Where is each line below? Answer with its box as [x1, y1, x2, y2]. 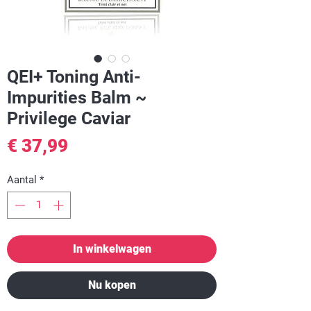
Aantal [7, 174, 37, 186]
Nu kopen [87, 278, 136, 292]
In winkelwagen [72, 242, 151, 255]
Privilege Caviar [7, 108, 131, 128]
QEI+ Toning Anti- [7, 67, 141, 87]
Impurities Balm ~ [7, 87, 146, 108]
